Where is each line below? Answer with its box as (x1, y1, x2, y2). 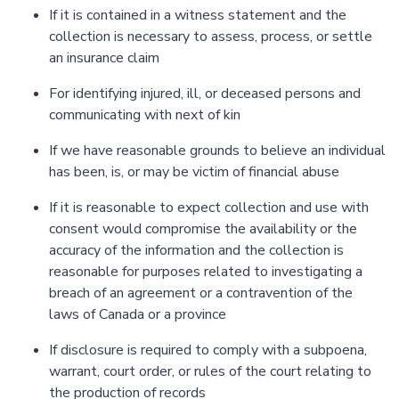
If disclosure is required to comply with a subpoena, (49, 340, 367, 361)
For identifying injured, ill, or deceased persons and (49, 84, 361, 104)
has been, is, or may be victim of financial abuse (49, 162, 339, 183)
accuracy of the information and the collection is (49, 240, 344, 261)
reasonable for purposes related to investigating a (49, 262, 362, 282)
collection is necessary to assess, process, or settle (49, 27, 372, 47)
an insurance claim (49, 48, 159, 69)
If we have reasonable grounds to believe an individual (49, 141, 386, 161)
